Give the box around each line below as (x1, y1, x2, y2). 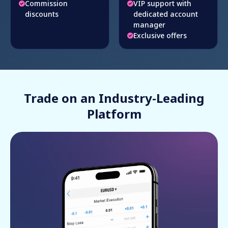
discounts (25, 9, 59, 19)
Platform (87, 105, 141, 123)
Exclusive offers (133, 31, 187, 41)
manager (133, 20, 165, 30)
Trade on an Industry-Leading (24, 90, 204, 107)
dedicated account (133, 9, 198, 19)
